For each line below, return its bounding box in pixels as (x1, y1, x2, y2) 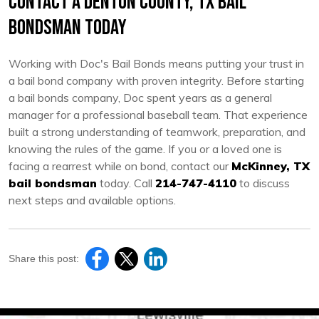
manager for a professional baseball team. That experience (9, 107, 308, 122)
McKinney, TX (231, 158, 310, 173)
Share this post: (9, 252, 79, 264)
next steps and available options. (9, 192, 176, 207)
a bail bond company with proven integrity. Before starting (9, 73, 304, 88)
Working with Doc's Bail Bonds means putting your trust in (9, 56, 304, 70)
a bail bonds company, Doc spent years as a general (9, 90, 272, 105)
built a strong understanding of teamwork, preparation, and (9, 124, 305, 139)
